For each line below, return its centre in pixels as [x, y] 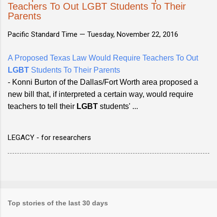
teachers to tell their [42, 106]
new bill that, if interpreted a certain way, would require [101, 94]
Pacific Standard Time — [47, 34]
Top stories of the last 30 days [58, 203]
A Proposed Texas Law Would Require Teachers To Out [103, 58]
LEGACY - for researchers [49, 137]
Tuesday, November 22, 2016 [133, 34]
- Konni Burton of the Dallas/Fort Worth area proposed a [103, 82]
